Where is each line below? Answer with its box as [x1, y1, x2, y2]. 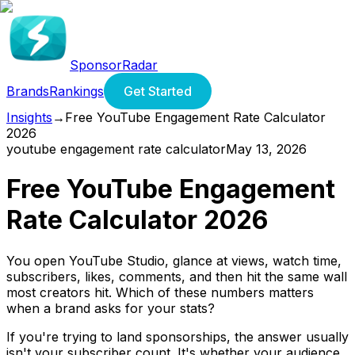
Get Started [124, 83, 192, 99]
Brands [6, 83, 49, 99]
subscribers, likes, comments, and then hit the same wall [6, 268, 347, 284]
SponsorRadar [70, 57, 158, 73]
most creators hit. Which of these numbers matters [6, 284, 314, 300]
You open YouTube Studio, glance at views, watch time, [6, 252, 342, 269]
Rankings [49, 83, 104, 99]
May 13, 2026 [226, 141, 307, 157]
